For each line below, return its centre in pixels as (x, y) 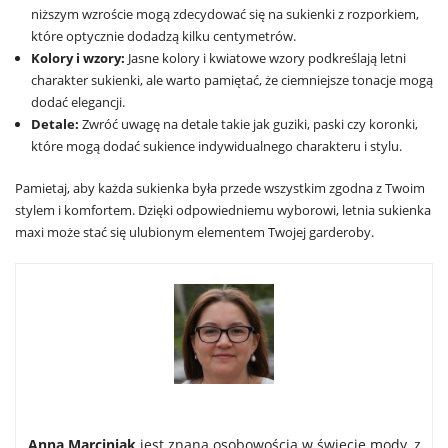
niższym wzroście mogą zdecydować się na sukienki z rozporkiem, (225, 14)
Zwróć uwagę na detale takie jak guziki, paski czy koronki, (248, 124)
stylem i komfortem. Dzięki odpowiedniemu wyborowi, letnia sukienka (223, 210)
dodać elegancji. (78, 102)
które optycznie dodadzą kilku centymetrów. (163, 36)
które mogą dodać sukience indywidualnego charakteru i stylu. (216, 146)
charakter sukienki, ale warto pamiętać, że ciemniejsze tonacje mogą (232, 80)
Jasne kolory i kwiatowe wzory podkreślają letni (265, 58)
